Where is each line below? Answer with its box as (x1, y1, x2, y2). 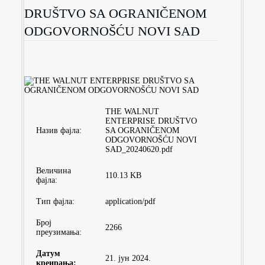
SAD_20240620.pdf (105, 145, 173, 154)
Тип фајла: (36, 197, 75, 206)
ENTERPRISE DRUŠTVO (105, 117, 197, 126)
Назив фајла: (36, 126, 82, 135)
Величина (36, 166, 71, 176)
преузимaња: (36, 228, 82, 237)
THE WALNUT (105, 107, 159, 117)
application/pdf (105, 197, 156, 206)
